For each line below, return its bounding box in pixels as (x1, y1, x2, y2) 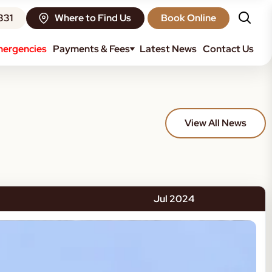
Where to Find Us (55, 12, 131, 24)
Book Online (161, 12, 216, 24)
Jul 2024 (154, 192, 195, 205)
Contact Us (203, 42, 254, 55)
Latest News (140, 42, 197, 55)
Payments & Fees (53, 42, 130, 55)
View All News (185, 117, 246, 129)
